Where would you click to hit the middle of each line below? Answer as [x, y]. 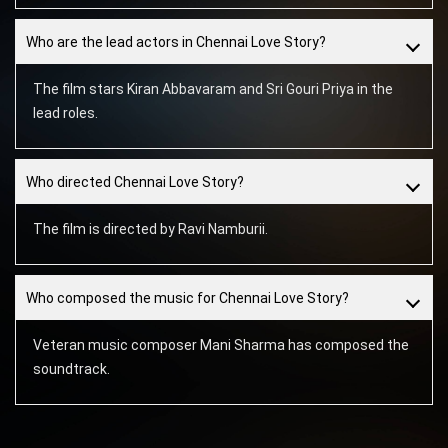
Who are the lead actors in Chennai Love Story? [176, 42]
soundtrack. [71, 369]
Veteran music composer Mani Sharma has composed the [220, 345]
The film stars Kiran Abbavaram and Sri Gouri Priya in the [212, 89]
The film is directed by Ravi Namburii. [150, 229]
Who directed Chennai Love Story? [135, 182]
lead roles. [65, 113]
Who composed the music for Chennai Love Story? [187, 298]
